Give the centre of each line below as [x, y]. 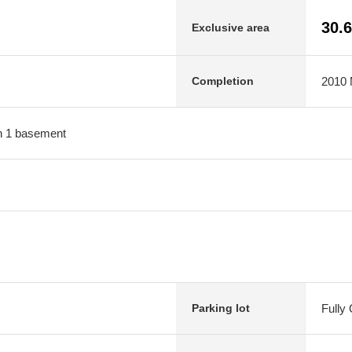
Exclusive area [231, 27]
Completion [223, 81]
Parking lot [221, 308]
